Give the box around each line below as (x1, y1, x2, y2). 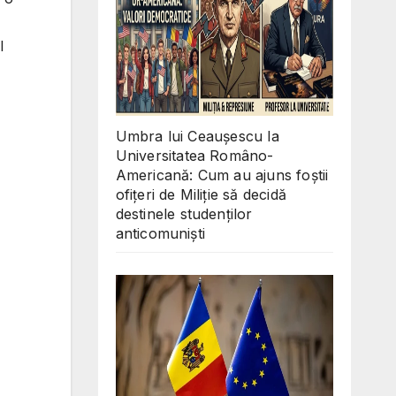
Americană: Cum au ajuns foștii (115, 165, 329, 184)
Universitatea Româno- (115, 146, 274, 164)
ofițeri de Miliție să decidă (115, 185, 287, 203)
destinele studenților (115, 204, 253, 223)
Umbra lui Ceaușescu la (115, 126, 279, 145)
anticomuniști (115, 224, 206, 242)
